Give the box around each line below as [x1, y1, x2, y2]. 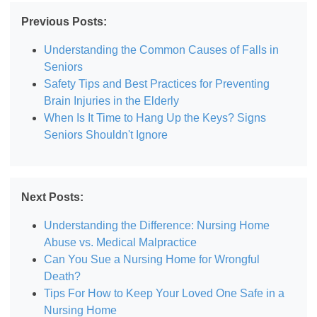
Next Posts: [21, 190, 84, 203]
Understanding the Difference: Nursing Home [44, 219, 270, 231]
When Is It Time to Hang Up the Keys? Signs [44, 111, 267, 124]
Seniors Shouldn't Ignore [44, 128, 168, 141]
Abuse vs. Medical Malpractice [44, 236, 197, 248]
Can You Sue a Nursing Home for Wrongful [44, 253, 260, 265]
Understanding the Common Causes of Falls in [44, 43, 279, 56]
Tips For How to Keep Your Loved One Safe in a [44, 287, 285, 299]
